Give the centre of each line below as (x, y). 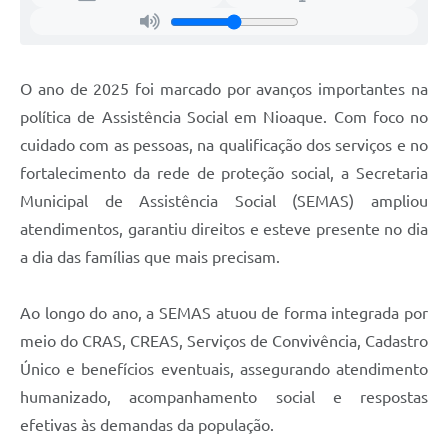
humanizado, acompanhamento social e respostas (224, 397)
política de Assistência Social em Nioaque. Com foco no (224, 117)
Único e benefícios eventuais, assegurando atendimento (224, 369)
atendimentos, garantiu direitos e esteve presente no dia (224, 229)
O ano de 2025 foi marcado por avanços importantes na (224, 89)
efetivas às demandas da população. (147, 425)
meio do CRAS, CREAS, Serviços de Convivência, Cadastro (224, 341)
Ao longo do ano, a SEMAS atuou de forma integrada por (224, 313)
